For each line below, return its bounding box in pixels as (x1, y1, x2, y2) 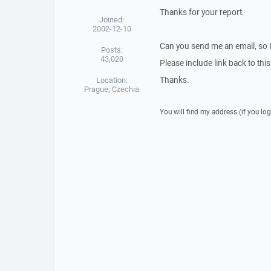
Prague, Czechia (84, 84, 140, 94)
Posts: (100, 45, 123, 55)
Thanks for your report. (159, 7, 244, 18)
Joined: (99, 15, 125, 25)
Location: (96, 75, 128, 85)
